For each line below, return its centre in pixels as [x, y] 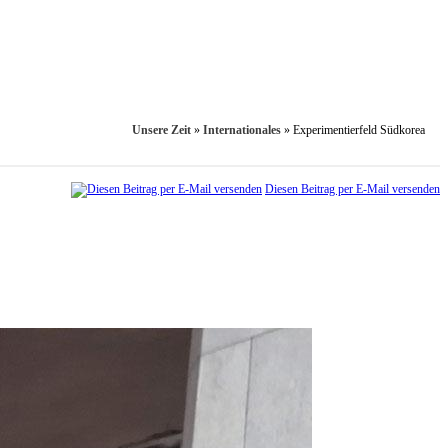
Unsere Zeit [161, 130]
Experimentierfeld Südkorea [359, 130]
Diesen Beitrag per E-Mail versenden [352, 189]
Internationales [242, 130]
